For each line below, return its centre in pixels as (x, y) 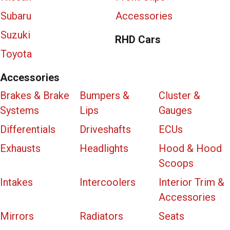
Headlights (104, 149)
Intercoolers (107, 183)
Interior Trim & (192, 183)
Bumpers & (104, 96)
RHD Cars (138, 40)
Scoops (176, 164)
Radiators (101, 216)
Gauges (176, 111)
